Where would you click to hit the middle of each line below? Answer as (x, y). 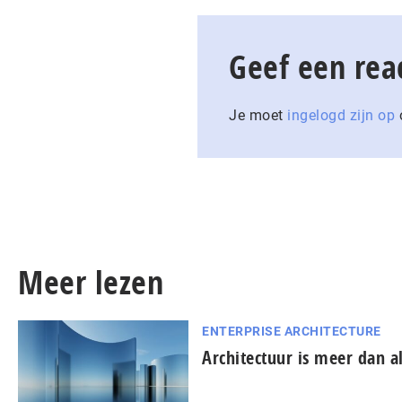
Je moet (258, 115)
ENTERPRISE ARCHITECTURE (292, 331)
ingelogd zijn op (341, 115)
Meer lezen (91, 282)
